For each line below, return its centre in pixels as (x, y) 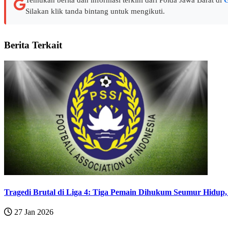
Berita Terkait (33, 45)
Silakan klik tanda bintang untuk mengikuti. (95, 11)
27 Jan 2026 (33, 212)
